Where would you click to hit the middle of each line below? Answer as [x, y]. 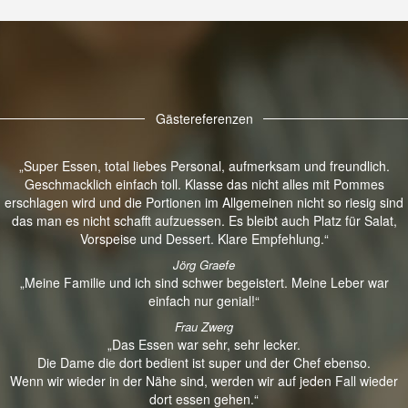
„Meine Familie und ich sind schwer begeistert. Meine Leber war [204, 282]
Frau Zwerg [204, 326]
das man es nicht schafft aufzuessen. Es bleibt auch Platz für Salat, [204, 220]
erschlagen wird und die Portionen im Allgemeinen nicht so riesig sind [204, 202]
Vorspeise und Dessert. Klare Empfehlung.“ [204, 238]
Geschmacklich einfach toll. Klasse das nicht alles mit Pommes [204, 184]
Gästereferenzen [204, 118]
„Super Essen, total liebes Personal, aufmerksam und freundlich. [204, 165]
